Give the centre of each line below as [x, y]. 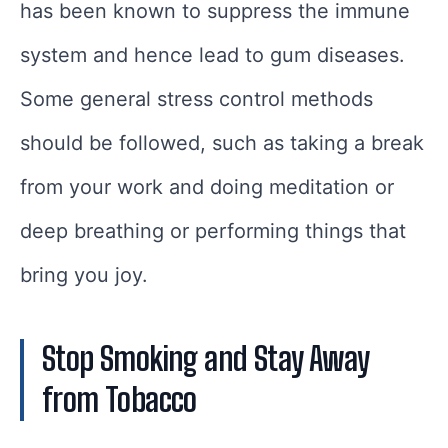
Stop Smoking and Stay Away [205, 358]
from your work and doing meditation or [207, 186]
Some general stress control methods [196, 98]
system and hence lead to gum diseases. [212, 54]
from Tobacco [119, 399]
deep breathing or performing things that [213, 230]
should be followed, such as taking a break [222, 142]
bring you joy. [84, 274]
